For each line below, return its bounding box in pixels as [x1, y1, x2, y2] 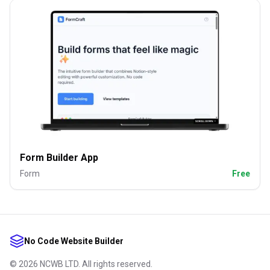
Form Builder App [20, 151, 98, 163]
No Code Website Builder [24, 236, 124, 246]
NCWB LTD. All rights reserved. [38, 259, 152, 269]
